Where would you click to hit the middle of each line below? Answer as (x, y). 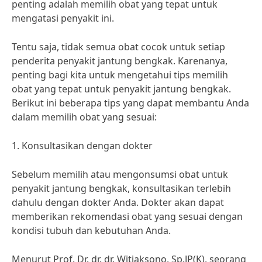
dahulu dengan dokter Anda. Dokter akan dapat (118, 202)
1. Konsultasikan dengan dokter (82, 146)
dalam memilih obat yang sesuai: (84, 117)
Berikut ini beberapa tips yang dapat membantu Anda (130, 103)
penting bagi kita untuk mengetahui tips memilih (120, 75)
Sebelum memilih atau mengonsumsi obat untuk (120, 174)
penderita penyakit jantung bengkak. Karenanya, (120, 61)
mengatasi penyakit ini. (63, 18)
